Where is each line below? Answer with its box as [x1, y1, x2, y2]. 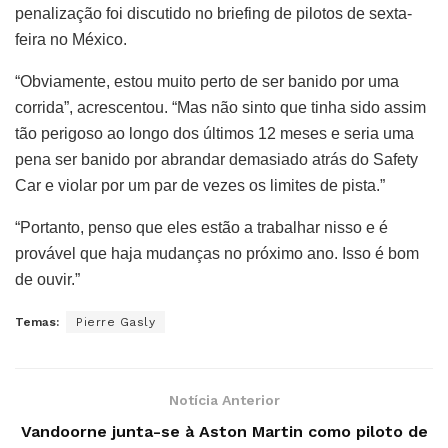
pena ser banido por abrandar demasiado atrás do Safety [15, 150, 418, 168]
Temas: [15, 314, 59, 329]
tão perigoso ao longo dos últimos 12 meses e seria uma [15, 124, 414, 142]
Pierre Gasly [76, 314, 155, 329]
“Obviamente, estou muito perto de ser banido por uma [15, 72, 399, 90]
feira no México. [15, 30, 127, 48]
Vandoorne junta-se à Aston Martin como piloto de [20, 421, 428, 441]
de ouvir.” [15, 270, 80, 288]
